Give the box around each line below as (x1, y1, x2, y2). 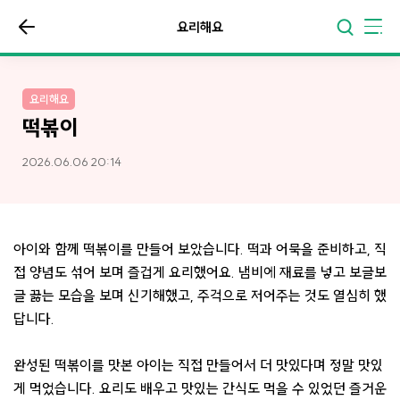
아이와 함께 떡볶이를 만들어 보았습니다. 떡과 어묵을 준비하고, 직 (13, 239, 387, 258)
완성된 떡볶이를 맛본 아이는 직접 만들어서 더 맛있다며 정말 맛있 (13, 355, 383, 374)
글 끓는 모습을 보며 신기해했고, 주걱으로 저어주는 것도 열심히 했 (13, 286, 387, 304)
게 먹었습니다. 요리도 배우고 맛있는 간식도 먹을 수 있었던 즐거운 (13, 379, 387, 397)
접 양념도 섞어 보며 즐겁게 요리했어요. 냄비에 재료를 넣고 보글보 (13, 262, 387, 281)
